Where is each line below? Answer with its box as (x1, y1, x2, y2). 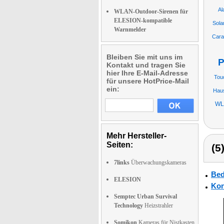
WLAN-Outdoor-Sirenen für (114, 8, 188, 15)
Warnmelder (114, 26, 146, 33)
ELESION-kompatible (114, 17, 172, 24)
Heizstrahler (143, 202, 173, 209)
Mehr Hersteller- (106, 131, 166, 140)
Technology (114, 202, 143, 209)
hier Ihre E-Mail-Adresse (106, 69, 188, 77)
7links (114, 159, 129, 166)
